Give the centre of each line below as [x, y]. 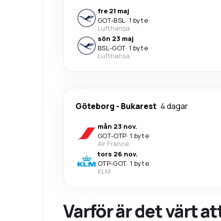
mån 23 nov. [117, 126]
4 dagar [174, 106]
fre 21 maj [113, 11]
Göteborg [95, 106]
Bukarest [139, 106]
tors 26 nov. [118, 154]
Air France [113, 143]
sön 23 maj [116, 38]
